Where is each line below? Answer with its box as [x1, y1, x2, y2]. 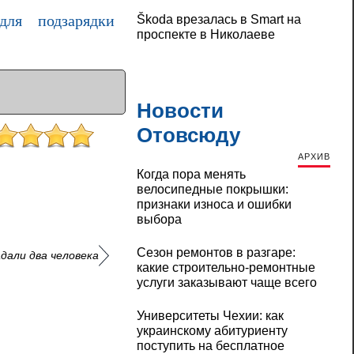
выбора [136, 213, 182, 227]
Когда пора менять [136, 168, 246, 182]
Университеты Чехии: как [136, 309, 284, 323]
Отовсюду [136, 123, 240, 148]
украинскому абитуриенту [136, 324, 288, 338]
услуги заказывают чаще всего [136, 276, 317, 290]
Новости [136, 99, 224, 123]
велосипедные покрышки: [136, 183, 288, 197]
